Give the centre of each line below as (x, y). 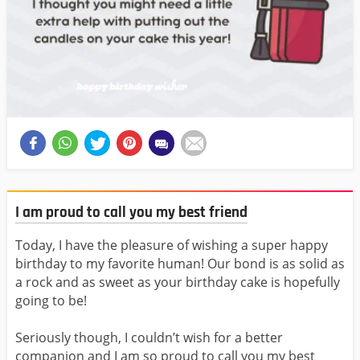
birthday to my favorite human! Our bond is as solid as (180, 263)
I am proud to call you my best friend (131, 213)
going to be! (51, 300)
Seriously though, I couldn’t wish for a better (149, 337)
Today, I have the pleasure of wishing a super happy (172, 245)
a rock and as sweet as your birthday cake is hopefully (178, 282)
